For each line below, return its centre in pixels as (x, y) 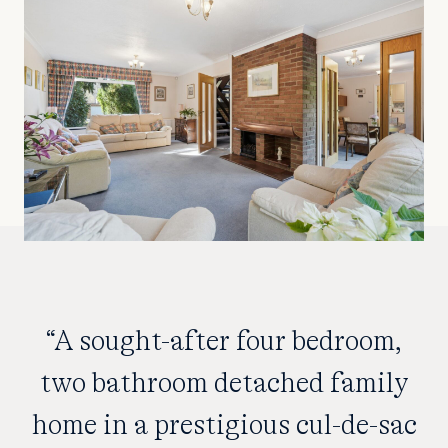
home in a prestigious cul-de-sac (224, 425)
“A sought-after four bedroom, (224, 341)
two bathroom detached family (224, 383)
